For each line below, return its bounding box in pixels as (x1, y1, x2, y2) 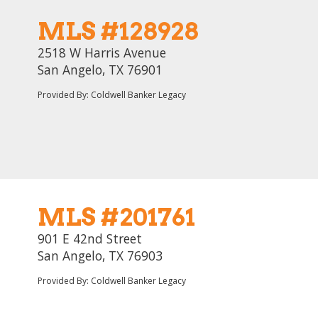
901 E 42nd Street (38, 230, 142, 247)
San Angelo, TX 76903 (38, 247, 163, 264)
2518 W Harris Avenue (38, 44, 166, 61)
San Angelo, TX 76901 (38, 61, 163, 78)
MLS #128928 (38, 16, 198, 45)
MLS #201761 (38, 202, 195, 231)
